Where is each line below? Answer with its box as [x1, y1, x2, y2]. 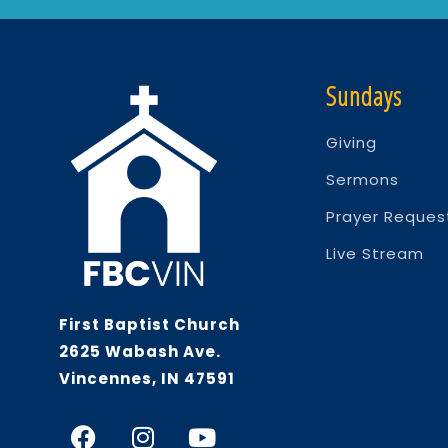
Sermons [326, 169, 400, 191]
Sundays [326, 79, 403, 114]
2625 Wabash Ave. [59, 341, 225, 363]
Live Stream [326, 243, 425, 265]
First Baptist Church [59, 314, 240, 336]
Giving [326, 132, 378, 154]
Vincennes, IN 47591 [59, 368, 235, 390]
